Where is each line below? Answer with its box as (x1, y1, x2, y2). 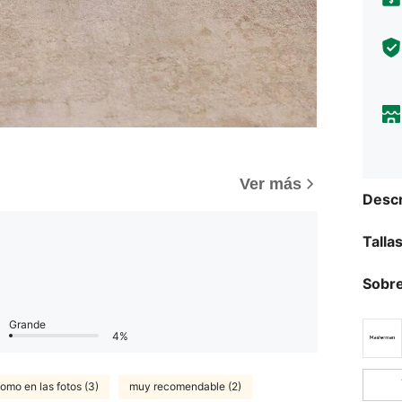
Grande (9, 317, 46, 331)
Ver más (240, 174, 301, 193)
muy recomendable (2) (129, 380, 241, 394)
